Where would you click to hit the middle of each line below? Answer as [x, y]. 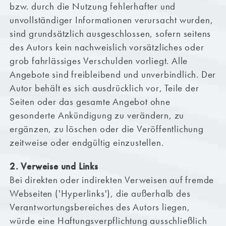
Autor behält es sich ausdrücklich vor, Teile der [104, 88]
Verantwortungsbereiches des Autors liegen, [100, 207]
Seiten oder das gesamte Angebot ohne [90, 102]
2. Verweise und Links [54, 166]
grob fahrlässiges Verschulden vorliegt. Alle [99, 61]
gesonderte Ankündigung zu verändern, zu [97, 116]
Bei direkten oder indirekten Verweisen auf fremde [112, 180]
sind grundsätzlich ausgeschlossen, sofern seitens [110, 34]
